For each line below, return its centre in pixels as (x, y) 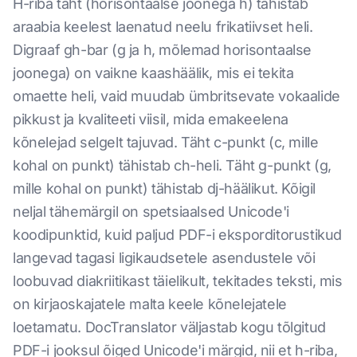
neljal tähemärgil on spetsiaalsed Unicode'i (151, 212)
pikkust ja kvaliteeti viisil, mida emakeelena (151, 119)
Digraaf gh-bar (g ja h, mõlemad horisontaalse (163, 50)
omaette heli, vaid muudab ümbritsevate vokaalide (177, 96)
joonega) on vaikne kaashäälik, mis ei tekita (153, 73)
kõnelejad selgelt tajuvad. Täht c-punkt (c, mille (166, 142)
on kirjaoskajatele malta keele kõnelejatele (150, 304)
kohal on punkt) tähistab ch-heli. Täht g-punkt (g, (173, 165)
